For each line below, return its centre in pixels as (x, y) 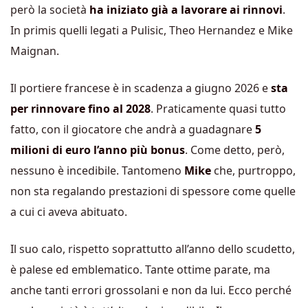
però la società (50, 9)
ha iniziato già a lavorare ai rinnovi (186, 9)
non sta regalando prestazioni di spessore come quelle (153, 191)
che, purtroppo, (253, 170)
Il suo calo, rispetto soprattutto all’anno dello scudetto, (153, 249)
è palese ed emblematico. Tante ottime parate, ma (140, 269)
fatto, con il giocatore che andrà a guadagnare (133, 129)
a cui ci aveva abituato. (69, 211)
